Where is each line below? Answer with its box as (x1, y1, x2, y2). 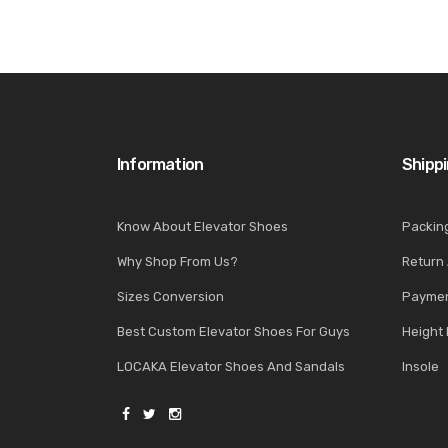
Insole (402, 358, 439, 374)
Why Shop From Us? (117, 253, 238, 269)
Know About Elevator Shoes (117, 218, 288, 234)
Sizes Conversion (117, 288, 224, 304)
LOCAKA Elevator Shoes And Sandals (117, 358, 345, 374)
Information (117, 154, 204, 174)
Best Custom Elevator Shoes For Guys (117, 323, 350, 339)
